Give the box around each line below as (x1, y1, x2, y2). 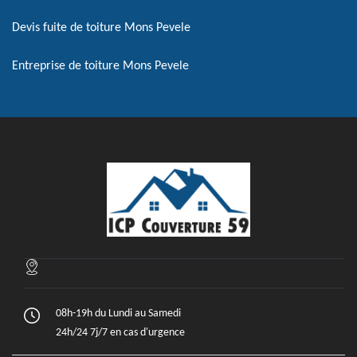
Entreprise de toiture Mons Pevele (12, 60, 189, 73)
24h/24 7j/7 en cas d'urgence (56, 327, 185, 339)
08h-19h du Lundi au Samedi (56, 308, 181, 320)
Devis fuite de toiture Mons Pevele (12, 22, 190, 34)
